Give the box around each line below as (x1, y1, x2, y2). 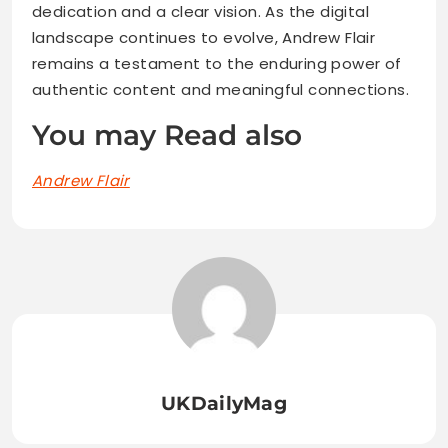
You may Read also (32, 118, 302, 153)
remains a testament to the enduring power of (32, 53, 402, 75)
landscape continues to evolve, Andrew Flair (32, 27, 376, 49)
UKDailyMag (161, 392, 287, 416)
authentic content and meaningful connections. (32, 79, 409, 101)
